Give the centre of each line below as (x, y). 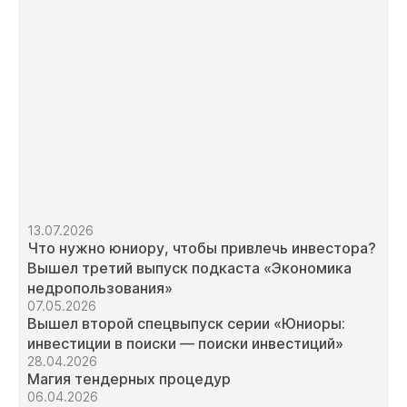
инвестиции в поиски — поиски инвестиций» (185, 344)
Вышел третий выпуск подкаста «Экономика (189, 268)
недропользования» (100, 288)
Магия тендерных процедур (129, 379)
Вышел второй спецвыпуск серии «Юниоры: (186, 324)
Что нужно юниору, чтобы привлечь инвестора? (202, 248)
